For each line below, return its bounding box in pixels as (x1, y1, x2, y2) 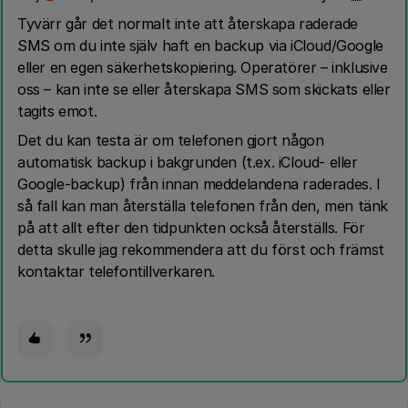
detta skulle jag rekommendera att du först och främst (17, 240, 384, 259)
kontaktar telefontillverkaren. (17, 262, 216, 280)
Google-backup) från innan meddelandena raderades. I (17, 175, 381, 193)
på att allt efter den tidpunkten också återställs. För (17, 219, 365, 237)
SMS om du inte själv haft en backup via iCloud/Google (17, 36, 383, 55)
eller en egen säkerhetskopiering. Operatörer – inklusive (17, 58, 388, 76)
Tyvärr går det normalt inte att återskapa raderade (17, 15, 359, 33)
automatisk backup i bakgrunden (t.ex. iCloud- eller (17, 153, 358, 171)
